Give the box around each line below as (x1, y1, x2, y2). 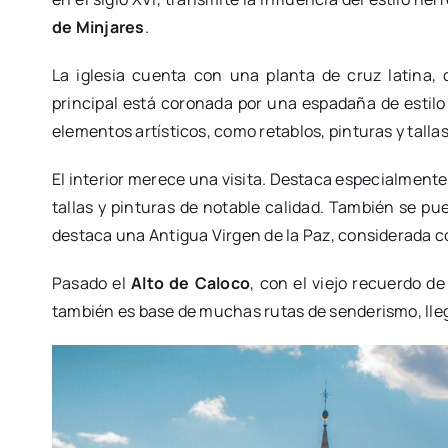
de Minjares (51, 16, 145, 39)
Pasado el (51, 272, 132, 295)
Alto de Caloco (131, 272, 251, 295)
